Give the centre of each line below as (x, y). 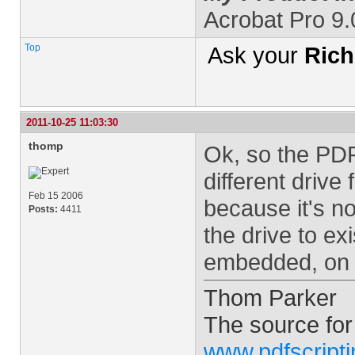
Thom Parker (270, 298)
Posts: (43, 209)
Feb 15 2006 (56, 196)
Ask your (256, 55)
